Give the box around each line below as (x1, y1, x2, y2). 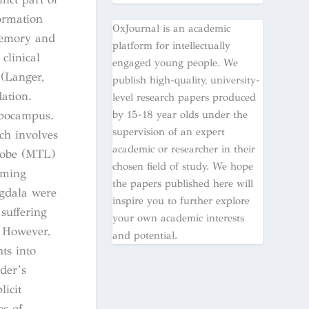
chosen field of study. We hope (112, 159, 253, 172)
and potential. (112, 228, 177, 241)
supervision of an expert (112, 125, 225, 138)
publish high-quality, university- (112, 73, 260, 86)
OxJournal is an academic (112, 21, 230, 34)
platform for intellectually (112, 39, 230, 52)
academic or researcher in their (112, 142, 255, 155)
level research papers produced (112, 90, 256, 103)
